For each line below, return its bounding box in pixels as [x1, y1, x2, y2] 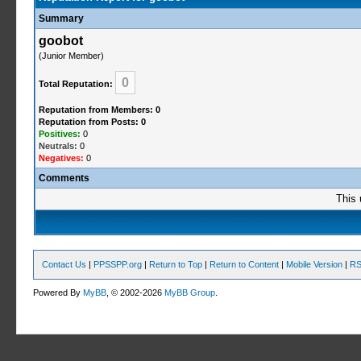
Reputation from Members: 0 [38, 105, 160, 114]
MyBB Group [164, 288, 216, 297]
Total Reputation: [38, 79, 113, 89]
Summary [38, 13, 84, 24]
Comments [38, 172, 89, 184]
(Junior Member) [38, 51, 104, 60]
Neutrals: [38, 141, 77, 151]
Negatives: [38, 153, 84, 163]
